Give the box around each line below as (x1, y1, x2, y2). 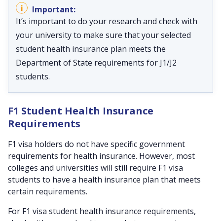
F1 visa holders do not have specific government (8, 139, 185, 149)
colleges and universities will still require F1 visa (8, 162, 183, 173)
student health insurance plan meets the (16, 43, 166, 54)
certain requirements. (8, 186, 87, 197)
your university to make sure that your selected (16, 30, 191, 40)
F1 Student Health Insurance (8, 104, 153, 117)
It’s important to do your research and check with (16, 16, 197, 27)
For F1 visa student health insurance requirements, (8, 206, 196, 217)
